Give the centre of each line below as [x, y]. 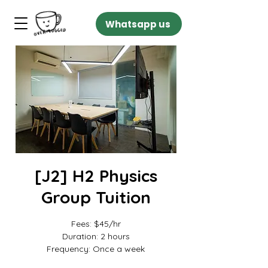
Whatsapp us [138, 24]
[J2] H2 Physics [96, 176]
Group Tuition [96, 197]
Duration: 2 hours [96, 236]
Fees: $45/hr [96, 224]
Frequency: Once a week [96, 249]
